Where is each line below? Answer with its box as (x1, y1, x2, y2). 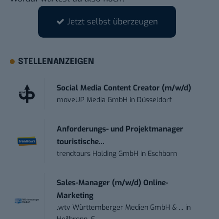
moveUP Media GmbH (57, 95, 128, 105)
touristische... (57, 136, 105, 147)
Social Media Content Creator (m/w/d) (57, 83, 192, 93)
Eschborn (148, 149, 177, 158)
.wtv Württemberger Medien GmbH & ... (57, 202, 184, 212)
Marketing (57, 190, 94, 200)
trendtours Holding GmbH (57, 149, 139, 158)
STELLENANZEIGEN (18, 57, 95, 66)
